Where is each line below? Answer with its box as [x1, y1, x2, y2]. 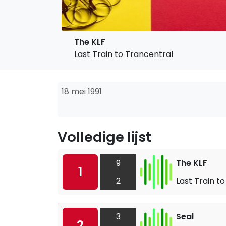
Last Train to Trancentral [74, 48, 173, 60]
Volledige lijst [58, 127, 151, 147]
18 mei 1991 [62, 86, 102, 97]
